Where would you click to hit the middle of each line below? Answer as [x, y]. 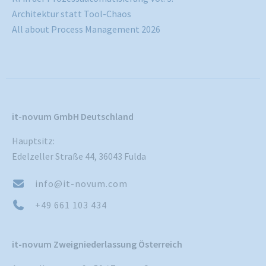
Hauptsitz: [33, 141]
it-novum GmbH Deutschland [73, 117]
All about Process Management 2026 [86, 29]
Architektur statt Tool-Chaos [72, 14]
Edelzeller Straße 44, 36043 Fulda [79, 156]
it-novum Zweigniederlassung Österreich [97, 244]
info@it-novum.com [81, 184]
